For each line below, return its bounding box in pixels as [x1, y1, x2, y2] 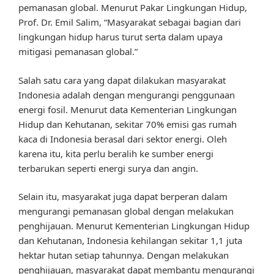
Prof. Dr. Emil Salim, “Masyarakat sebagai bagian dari [18, 16, 241, 29]
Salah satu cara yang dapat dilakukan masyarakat [18, 73, 226, 86]
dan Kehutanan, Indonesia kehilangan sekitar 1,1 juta [18, 234, 242, 247]
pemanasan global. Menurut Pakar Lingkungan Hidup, [18, 1, 247, 14]
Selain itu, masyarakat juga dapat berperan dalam [18, 190, 228, 203]
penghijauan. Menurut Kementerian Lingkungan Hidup [18, 220, 250, 232]
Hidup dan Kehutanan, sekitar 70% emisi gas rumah [18, 117, 237, 130]
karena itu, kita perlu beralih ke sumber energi [18, 147, 213, 160]
